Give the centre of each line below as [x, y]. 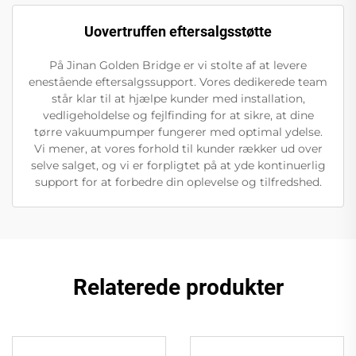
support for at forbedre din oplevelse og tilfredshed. [178, 182]
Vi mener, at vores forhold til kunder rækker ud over [178, 149]
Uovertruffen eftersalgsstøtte [178, 32]
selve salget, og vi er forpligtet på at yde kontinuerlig [178, 166]
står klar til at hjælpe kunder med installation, [178, 99]
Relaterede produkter [178, 288]
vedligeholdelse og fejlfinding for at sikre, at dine [178, 116]
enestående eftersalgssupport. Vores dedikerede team [178, 82]
